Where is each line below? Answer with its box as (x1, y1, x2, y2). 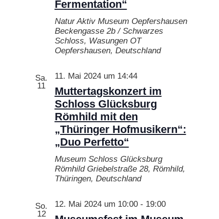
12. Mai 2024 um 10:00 (54, 199, 138, 209)
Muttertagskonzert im (54, 85, 162, 97)
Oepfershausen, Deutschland (54, 45, 161, 55)
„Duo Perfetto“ (54, 135, 129, 148)
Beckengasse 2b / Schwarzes (54, 26, 163, 36)
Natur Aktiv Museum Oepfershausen (54, 16, 187, 26)
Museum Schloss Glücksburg (54, 154, 162, 164)
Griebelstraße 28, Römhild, (87, 164, 185, 174)
